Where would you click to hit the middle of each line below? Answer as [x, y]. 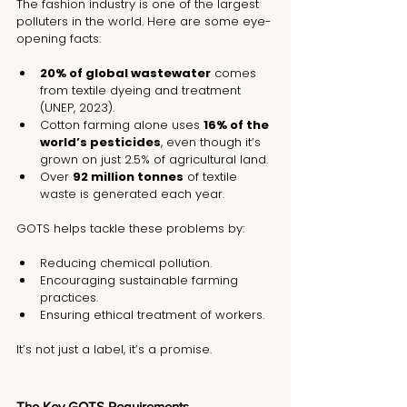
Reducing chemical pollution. [126, 263]
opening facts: [59, 39]
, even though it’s [213, 143]
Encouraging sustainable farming [141, 281]
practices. [69, 298]
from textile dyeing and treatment [142, 91]
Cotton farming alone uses [122, 125]
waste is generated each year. [132, 194]
